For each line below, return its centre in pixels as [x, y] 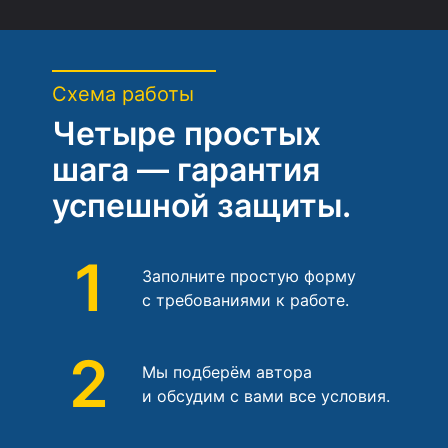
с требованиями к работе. [245, 299]
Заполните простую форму [249, 275]
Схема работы [123, 93]
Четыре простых [186, 133]
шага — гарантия [186, 169]
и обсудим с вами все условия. [266, 395]
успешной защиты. [201, 205]
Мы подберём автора [227, 371]
